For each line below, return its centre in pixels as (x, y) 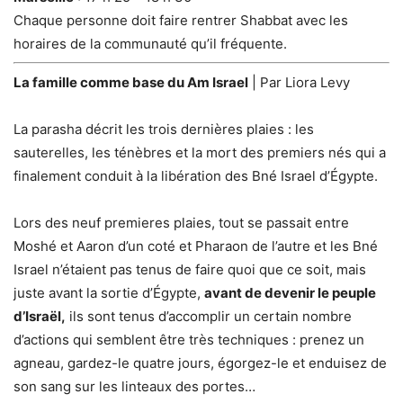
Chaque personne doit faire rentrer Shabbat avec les (181, 20)
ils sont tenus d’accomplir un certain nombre (209, 316)
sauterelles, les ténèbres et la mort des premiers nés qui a (200, 152)
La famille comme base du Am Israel (131, 82)
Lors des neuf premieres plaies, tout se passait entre (181, 222)
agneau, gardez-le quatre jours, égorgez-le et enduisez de (200, 363)
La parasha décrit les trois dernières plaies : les (164, 129)
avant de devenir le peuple (290, 292)
